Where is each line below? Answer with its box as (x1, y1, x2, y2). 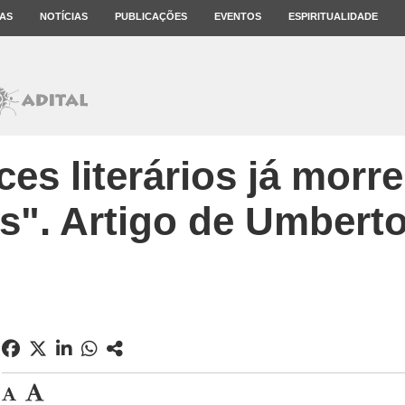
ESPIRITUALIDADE (288, 11, 378, 22)
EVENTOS (214, 11, 261, 22)
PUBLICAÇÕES (115, 11, 187, 22)
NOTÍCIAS (40, 11, 88, 22)
